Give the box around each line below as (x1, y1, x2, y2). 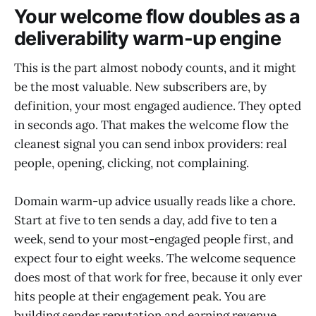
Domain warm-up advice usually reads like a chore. (14, 193, 296, 209)
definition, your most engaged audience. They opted (14, 98, 301, 114)
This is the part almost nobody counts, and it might (14, 60, 296, 76)
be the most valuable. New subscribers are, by (14, 79, 267, 95)
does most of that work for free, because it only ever (14, 269, 302, 286)
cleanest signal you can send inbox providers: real (14, 136, 287, 152)
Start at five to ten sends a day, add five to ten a (14, 212, 277, 229)
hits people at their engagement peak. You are (14, 288, 266, 305)
